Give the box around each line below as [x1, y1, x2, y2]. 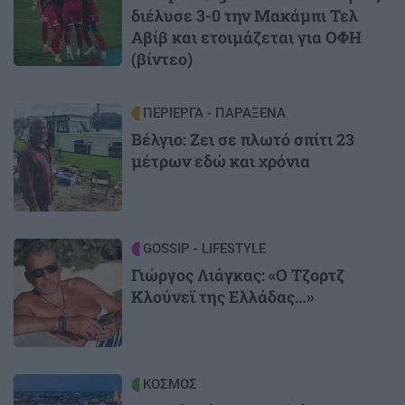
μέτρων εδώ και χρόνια [131, 150, 310, 173]
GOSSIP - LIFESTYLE [143, 240, 266, 258]
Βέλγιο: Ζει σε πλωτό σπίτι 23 [131, 128, 354, 151]
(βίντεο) [131, 48, 193, 71]
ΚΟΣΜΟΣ [143, 376, 197, 393]
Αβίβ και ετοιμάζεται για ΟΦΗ [131, 26, 362, 49]
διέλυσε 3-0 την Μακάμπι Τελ [131, 5, 358, 27]
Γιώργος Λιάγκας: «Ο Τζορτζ [131, 264, 344, 287]
